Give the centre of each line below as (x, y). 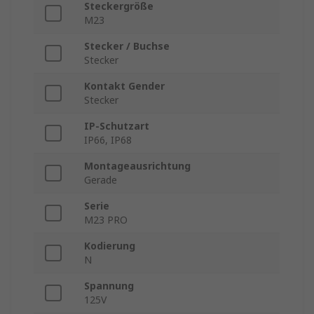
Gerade (101, 180)
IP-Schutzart (117, 126)
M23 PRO (106, 220)
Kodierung (110, 246)
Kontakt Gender (124, 86)
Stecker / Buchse (127, 46)
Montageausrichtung (137, 166)
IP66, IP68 (108, 140)
